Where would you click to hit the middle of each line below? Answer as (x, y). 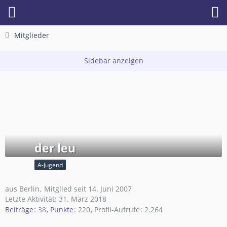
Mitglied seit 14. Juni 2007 (88, 189)
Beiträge (19, 210)
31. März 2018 (83, 199)
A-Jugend (50, 165)
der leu (55, 148)
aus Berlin (22, 189)
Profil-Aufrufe (117, 210)
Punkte (62, 210)
